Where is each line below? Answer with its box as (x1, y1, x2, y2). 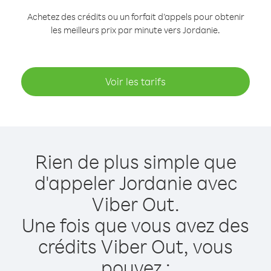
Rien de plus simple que (34, 149, 237, 174)
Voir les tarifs (105, 75, 166, 88)
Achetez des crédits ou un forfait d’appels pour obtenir (27, 11, 244, 22)
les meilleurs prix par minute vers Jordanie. (51, 24, 220, 36)
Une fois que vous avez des (22, 212, 249, 237)
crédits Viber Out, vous (38, 233, 233, 258)
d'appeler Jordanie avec (34, 170, 237, 195)
